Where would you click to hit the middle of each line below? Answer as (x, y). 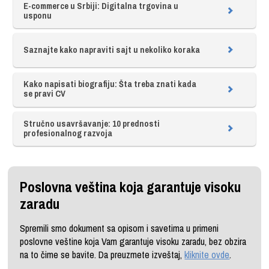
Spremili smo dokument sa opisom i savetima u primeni (119, 228)
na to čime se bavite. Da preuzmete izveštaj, (102, 254)
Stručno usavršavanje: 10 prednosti (91, 123)
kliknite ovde (207, 254)
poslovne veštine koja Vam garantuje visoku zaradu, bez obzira (133, 241)
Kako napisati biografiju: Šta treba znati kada (110, 84)
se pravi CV (44, 94)
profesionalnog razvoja (68, 133)
